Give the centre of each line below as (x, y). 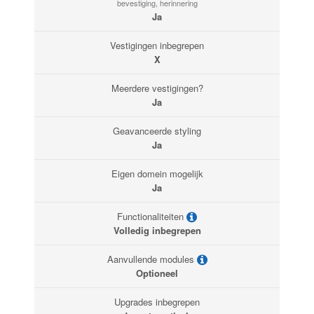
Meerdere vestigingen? (157, 88)
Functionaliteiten (152, 217)
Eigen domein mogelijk (157, 174)
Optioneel (157, 273)
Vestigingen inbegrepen (157, 46)
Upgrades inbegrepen (157, 302)
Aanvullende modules (152, 259)
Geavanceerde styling (157, 131)
